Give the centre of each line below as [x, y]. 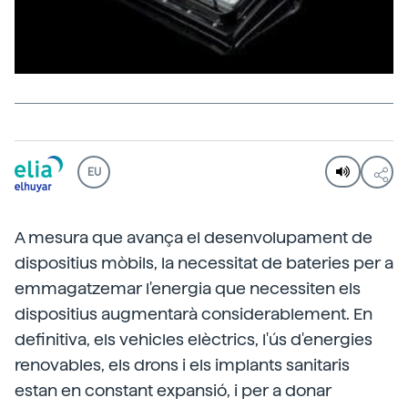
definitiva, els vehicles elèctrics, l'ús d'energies [194, 339]
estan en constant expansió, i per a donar [173, 390]
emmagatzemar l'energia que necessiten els [188, 288]
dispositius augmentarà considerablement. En [194, 313]
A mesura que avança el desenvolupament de [194, 237]
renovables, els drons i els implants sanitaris [182, 364]
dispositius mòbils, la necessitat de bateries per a [204, 262]
